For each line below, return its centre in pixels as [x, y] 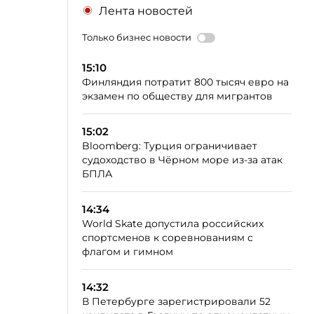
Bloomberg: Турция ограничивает [170, 146]
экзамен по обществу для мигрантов [177, 96]
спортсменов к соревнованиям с [168, 238]
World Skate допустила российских [173, 224]
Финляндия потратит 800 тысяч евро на [185, 82]
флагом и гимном [128, 252]
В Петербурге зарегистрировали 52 [176, 301]
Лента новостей [146, 11]
